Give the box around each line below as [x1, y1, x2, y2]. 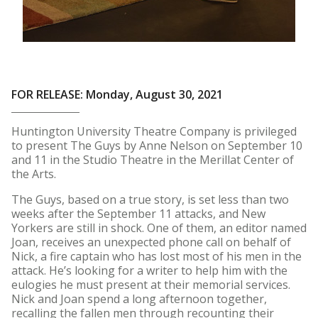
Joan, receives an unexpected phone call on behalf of [11, 234, 291, 250]
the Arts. [11, 166, 62, 182]
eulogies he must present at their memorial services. [11, 277, 290, 292]
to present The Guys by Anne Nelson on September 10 [11, 138, 302, 153]
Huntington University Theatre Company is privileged [11, 124, 297, 139]
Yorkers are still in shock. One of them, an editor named [11, 220, 307, 236]
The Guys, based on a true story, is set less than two [11, 192, 289, 207]
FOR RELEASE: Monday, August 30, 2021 [11, 87, 223, 102]
